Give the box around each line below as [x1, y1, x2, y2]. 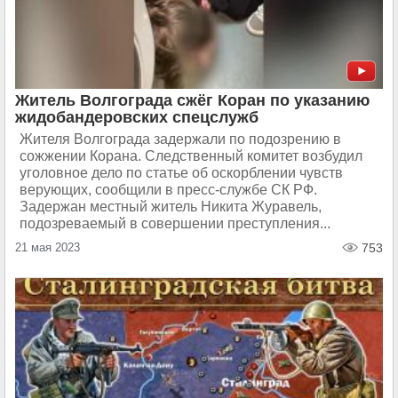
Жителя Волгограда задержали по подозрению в [20, 131, 341, 147]
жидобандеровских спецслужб [15, 108, 259, 126]
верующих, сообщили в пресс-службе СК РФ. [20, 182, 317, 197]
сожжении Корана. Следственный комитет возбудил [20, 148, 362, 163]
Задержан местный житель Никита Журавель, [20, 199, 322, 214]
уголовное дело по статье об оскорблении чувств [20, 165, 343, 180]
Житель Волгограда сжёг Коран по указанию [15, 92, 370, 109]
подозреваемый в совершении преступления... [20, 216, 330, 231]
